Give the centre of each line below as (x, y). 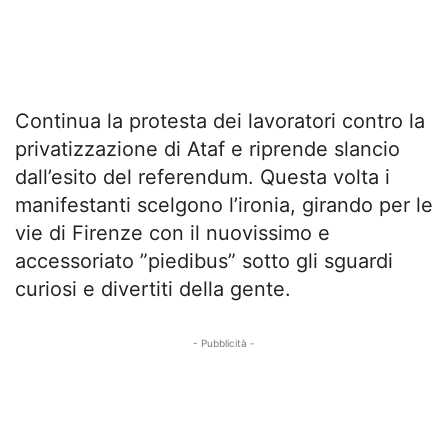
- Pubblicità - (224, 343)
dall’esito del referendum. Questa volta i (202, 177)
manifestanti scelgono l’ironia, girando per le (224, 205)
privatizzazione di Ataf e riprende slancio (207, 149)
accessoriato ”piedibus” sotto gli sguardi (204, 261)
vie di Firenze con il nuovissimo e (172, 233)
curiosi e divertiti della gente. (153, 289)
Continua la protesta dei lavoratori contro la (220, 121)
